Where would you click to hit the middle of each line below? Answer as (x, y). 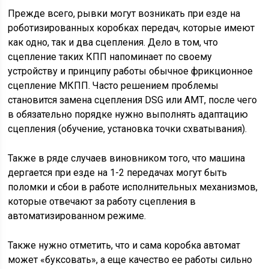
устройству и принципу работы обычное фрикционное (131, 71)
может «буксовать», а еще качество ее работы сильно (130, 260)
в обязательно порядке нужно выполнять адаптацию (128, 115)
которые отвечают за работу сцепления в (102, 202)
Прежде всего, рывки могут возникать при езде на (124, 14)
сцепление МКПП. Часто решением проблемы (113, 86)
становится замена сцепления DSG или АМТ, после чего (133, 100)
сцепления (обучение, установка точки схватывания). (128, 129)
